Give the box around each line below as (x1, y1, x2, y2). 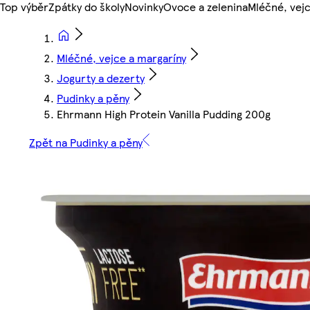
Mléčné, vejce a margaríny (57, 50, 186, 66)
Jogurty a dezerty (57, 70, 145, 86)
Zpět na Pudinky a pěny (29, 134, 143, 151)
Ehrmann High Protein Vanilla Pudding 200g (57, 106, 271, 122)
